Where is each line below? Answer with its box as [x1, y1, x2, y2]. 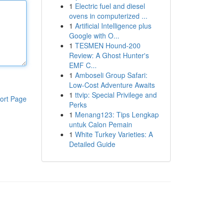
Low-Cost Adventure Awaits [69, 80, 155, 90]
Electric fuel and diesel [74, 1, 145, 11]
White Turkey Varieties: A [74, 129, 153, 139]
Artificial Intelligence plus [74, 21, 151, 31]
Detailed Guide [69, 139, 115, 149]
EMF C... [69, 60, 97, 70]
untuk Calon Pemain [69, 119, 132, 129]
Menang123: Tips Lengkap [74, 110, 159, 119]
